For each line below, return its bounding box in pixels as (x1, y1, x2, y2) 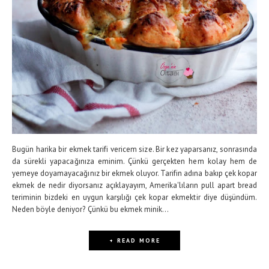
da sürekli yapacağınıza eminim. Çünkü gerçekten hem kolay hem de (12, 156, 257, 166)
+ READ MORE (109, 236, 160, 244)
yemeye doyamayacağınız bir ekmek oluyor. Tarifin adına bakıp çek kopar (12, 168, 257, 178)
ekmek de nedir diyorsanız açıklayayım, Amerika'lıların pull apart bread (12, 180, 257, 190)
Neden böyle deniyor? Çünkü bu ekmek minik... (12, 204, 169, 214)
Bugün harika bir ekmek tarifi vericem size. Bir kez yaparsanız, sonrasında (12, 144, 257, 154)
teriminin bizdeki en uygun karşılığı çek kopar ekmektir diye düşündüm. (12, 192, 257, 202)
